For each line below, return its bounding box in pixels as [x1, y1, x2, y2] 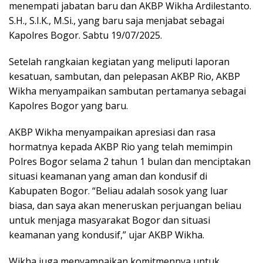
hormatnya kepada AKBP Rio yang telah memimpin [9, 140, 232, 153]
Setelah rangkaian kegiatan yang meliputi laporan [9, 55, 230, 68]
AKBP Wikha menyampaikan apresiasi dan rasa [9, 126, 215, 139]
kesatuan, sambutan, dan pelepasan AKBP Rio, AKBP [9, 70, 240, 83]
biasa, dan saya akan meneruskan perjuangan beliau [9, 199, 241, 212]
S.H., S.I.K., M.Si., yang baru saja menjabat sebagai [9, 14, 224, 27]
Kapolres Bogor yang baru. [9, 99, 128, 112]
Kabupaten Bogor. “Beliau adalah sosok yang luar [9, 184, 228, 197]
